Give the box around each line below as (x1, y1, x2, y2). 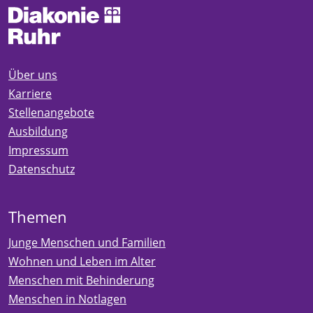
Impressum (8, 142, 68, 158)
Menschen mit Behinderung (8, 272, 154, 288)
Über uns (8, 66, 57, 82)
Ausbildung (8, 123, 68, 139)
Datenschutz (8, 161, 75, 177)
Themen (8, 206, 67, 227)
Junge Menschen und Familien (8, 234, 166, 250)
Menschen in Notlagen (8, 291, 126, 307)
